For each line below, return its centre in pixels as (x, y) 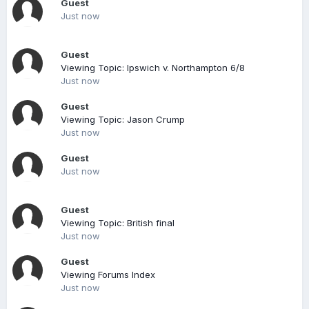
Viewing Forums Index (108, 275)
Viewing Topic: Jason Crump (123, 119)
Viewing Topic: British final (118, 223)
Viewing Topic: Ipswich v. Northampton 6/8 (153, 68)
